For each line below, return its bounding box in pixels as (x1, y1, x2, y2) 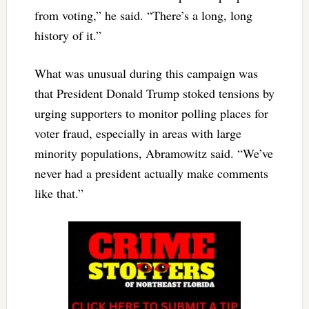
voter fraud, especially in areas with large (34, 124, 241, 141)
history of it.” (34, 26, 101, 43)
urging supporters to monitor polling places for (34, 104, 268, 121)
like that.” (34, 184, 83, 201)
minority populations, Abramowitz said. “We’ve (34, 144, 273, 161)
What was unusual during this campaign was (34, 64, 258, 81)
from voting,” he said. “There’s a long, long (34, 6, 252, 23)
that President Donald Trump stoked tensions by (34, 84, 275, 101)
